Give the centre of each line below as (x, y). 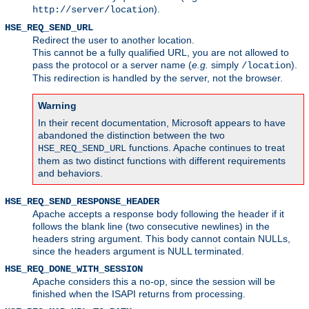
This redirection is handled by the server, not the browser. (158, 78)
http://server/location (93, 9)
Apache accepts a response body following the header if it (158, 213)
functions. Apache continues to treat (206, 147)
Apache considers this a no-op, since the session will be (154, 281)
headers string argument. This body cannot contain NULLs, (161, 238)
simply (225, 64)
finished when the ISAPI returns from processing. (139, 293)
